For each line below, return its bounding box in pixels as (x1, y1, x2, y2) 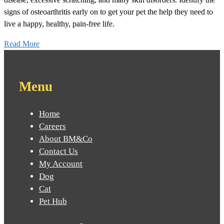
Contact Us (39, 146, 78, 156)
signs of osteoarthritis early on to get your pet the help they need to (4, 7, 213, 16)
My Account (39, 159, 82, 168)
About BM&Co (39, 134, 92, 143)
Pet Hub (39, 196, 67, 206)
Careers (39, 121, 66, 131)
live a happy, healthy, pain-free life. (4, 19, 114, 28)
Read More (4, 39, 39, 48)
